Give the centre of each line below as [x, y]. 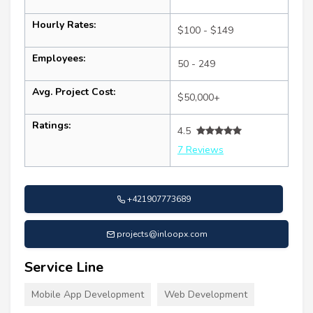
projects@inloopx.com [162, 234]
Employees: [59, 58]
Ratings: [51, 125]
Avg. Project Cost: [74, 92]
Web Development [206, 294]
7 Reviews [201, 150]
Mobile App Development [88, 294]
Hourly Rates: [64, 24]
